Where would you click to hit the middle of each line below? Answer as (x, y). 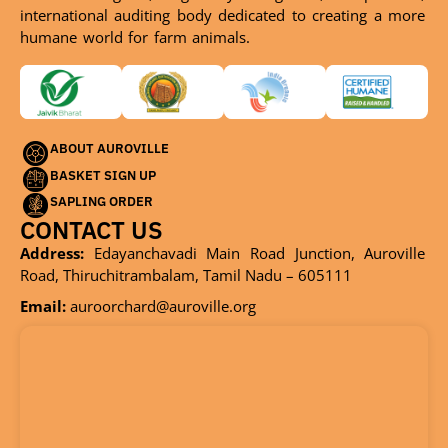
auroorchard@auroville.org (161, 305)
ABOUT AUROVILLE (109, 149)
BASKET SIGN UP (103, 175)
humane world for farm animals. (135, 36)
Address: (52, 252)
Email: (43, 305)
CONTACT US (91, 229)
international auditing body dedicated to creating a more (223, 14)
